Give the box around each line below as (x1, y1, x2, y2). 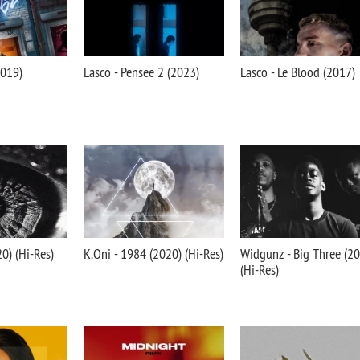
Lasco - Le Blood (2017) (240, 63, 355, 81)
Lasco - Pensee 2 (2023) (84, 63, 199, 81)
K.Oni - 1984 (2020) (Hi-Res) (84, 244, 223, 263)
